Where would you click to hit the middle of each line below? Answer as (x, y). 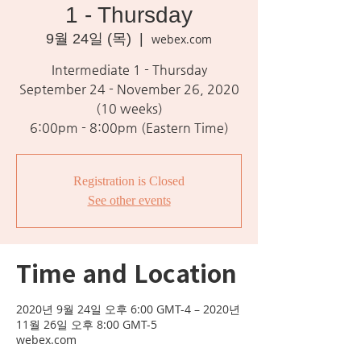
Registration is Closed (129, 181)
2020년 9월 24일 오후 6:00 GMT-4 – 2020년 (128, 309)
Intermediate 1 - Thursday (129, 70)
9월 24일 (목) (89, 39)
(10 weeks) (129, 108)
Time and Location (127, 272)
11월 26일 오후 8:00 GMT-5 (87, 324)
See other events (129, 200)
